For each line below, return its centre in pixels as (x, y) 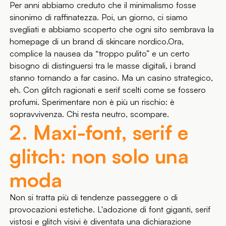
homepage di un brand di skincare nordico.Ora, (97, 41)
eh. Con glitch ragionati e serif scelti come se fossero (108, 90)
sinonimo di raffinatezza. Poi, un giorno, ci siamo (99, 17)
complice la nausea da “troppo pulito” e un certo (100, 53)
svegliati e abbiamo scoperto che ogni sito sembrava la (112, 29)
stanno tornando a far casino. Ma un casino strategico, (111, 77)
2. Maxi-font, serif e (99, 132)
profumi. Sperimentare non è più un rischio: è (92, 102)
